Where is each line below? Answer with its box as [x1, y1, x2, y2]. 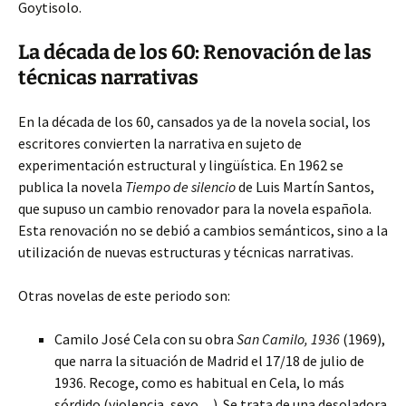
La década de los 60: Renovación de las [18, 40, 372, 64]
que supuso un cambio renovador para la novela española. [18, 199, 372, 217]
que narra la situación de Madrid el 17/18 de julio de [54, 352, 364, 370]
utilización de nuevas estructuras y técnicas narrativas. [18, 243, 353, 261]
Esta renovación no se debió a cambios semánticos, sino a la [18, 221, 388, 239]
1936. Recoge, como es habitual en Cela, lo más [54, 373, 344, 391]
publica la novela [18, 178, 125, 196]
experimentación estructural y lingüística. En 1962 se [18, 156, 343, 174]
